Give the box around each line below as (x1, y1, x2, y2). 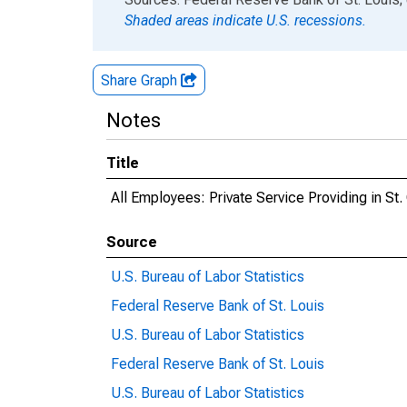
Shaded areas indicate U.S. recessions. (124, 12, 366, 29)
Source (106, 233, 157, 251)
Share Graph (101, 72, 181, 89)
